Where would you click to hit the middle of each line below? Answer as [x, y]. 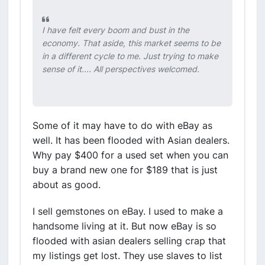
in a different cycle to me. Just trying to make [130, 56]
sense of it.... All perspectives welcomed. [121, 69]
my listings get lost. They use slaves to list [127, 256]
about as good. [67, 185]
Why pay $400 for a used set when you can [130, 155]
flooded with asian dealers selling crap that [129, 241]
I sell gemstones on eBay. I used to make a [128, 211]
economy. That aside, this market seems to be [131, 43]
